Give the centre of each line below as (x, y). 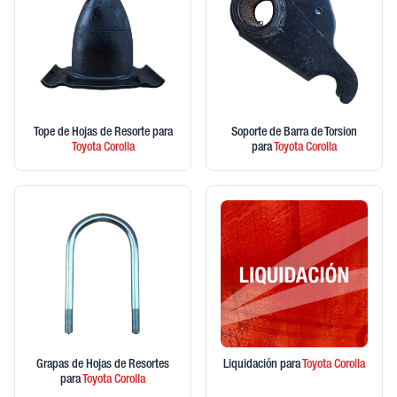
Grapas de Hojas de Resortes (103, 365)
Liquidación (252, 365)
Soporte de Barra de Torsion (294, 133)
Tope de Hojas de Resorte (93, 133)
